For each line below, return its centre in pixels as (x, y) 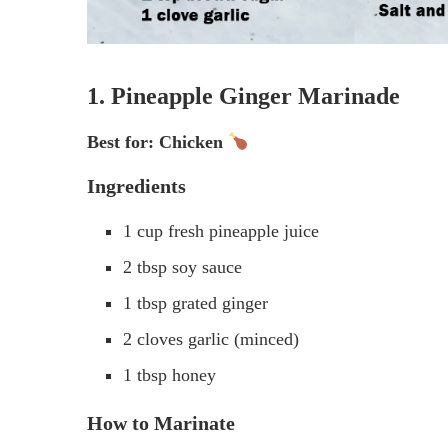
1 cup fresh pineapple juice (221, 231)
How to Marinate (161, 423)
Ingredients (136, 186)
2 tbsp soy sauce (182, 267)
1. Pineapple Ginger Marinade (243, 96)
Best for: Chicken (157, 142)
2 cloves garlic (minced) (211, 339)
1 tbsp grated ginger (195, 303)
